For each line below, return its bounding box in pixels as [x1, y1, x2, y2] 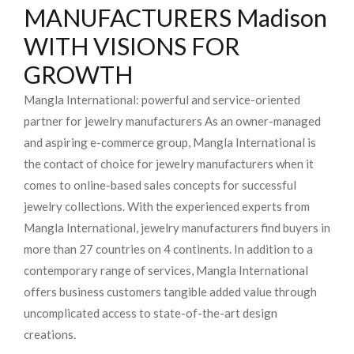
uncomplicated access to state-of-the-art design [24, 306, 277, 321]
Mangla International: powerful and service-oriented [24, 92, 300, 107]
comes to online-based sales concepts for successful [24, 178, 296, 193]
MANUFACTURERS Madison [24, 3, 327, 33]
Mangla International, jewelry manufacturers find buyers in [24, 220, 330, 235]
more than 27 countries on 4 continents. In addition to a [24, 242, 313, 257]
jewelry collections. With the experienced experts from [24, 199, 310, 214]
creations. [24, 327, 76, 342]
